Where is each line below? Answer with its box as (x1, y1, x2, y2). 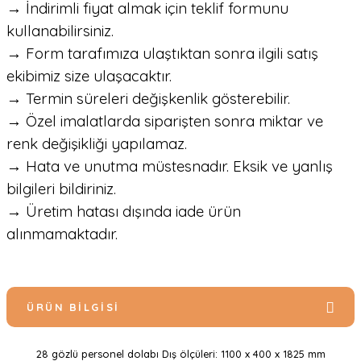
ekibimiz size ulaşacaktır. (6, 66, 172, 85)
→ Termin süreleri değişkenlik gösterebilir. (6, 89, 290, 108)
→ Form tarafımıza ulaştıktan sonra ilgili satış (6, 44, 318, 63)
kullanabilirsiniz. (6, 21, 114, 40)
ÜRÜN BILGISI (27, 301, 120, 313)
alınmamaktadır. (6, 224, 118, 243)
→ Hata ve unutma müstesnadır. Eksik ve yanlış (6, 156, 333, 176)
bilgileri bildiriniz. (6, 179, 116, 198)
